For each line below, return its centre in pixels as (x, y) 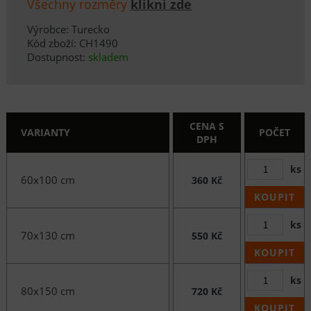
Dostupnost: (57, 57)
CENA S (207, 126)
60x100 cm (48, 180)
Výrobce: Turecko (68, 30)
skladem (108, 57)
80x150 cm (48, 291)
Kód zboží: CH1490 (72, 43)
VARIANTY (45, 133)
